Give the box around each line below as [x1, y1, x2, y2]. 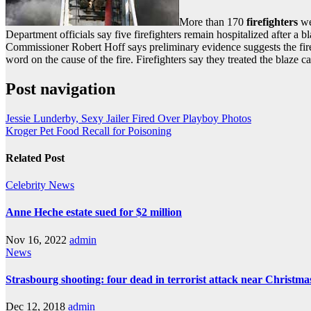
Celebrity [6, 179, 49, 192]
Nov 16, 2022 [6, 233, 67, 246]
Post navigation [6, 79, 115, 98]
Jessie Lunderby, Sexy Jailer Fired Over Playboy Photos [6, 112, 251, 124]
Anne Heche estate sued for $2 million [6, 206, 182, 219]
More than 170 [179, 15, 246, 28]
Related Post [6, 151, 65, 164]
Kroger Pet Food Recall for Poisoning [6, 124, 171, 137]
